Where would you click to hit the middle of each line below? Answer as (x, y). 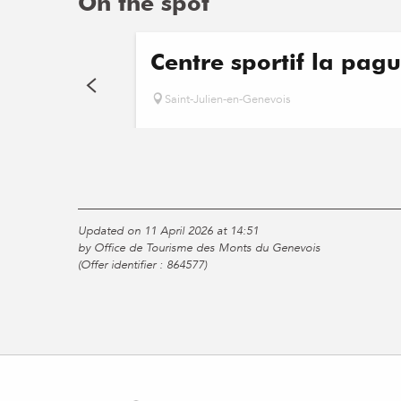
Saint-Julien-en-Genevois (228, 99)
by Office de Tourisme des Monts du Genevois (199, 247)
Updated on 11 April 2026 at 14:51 (168, 230)
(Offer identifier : (122, 264)
